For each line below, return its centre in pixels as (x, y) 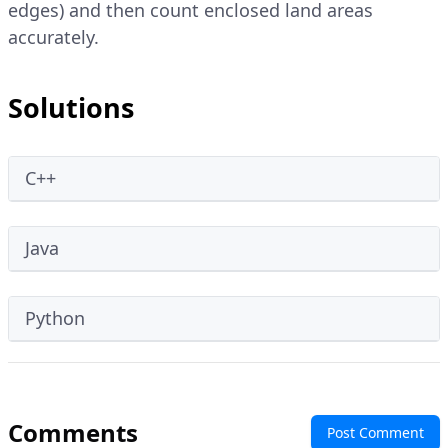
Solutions (71, 108)
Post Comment (375, 433)
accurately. (53, 37)
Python (55, 318)
